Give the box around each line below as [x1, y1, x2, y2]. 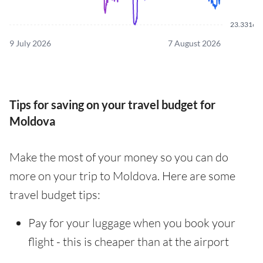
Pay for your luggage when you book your [28, 215, 235, 230]
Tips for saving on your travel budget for [9, 97, 215, 112]
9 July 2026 [9, 38, 51, 48]
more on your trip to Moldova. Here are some [9, 168, 235, 183]
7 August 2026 [168, 38, 221, 48]
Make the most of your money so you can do [9, 149, 228, 164]
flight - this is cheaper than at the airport [28, 234, 229, 249]
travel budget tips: [9, 187, 100, 202]
